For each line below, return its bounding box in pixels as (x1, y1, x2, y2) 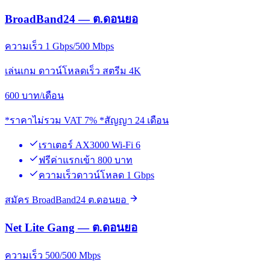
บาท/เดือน (22, 90, 64, 101)
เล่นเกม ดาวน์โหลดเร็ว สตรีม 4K (5, 66, 141, 77)
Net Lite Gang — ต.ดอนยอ (5, 221, 137, 234)
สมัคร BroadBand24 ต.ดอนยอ (5, 195, 129, 206)
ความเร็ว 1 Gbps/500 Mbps (5, 41, 114, 52)
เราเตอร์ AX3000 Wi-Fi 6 (39, 140, 140, 151)
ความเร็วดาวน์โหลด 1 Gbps (39, 170, 154, 181)
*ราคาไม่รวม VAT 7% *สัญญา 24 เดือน (5, 115, 169, 126)
